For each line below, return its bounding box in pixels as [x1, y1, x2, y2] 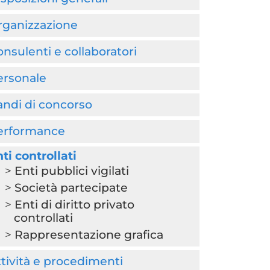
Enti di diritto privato [14, 198, 134, 212]
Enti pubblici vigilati [14, 164, 129, 178]
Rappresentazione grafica [14, 228, 163, 242]
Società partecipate [14, 181, 128, 195]
